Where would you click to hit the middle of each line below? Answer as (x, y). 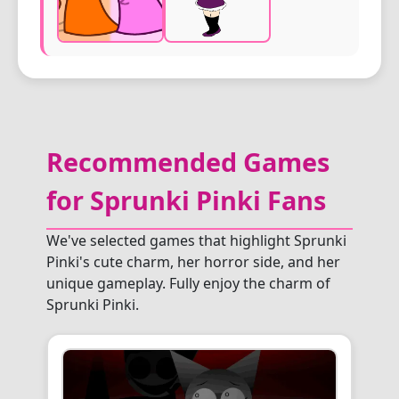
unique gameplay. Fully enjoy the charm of (188, 283)
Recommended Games (188, 162)
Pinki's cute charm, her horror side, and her (193, 262)
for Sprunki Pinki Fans (186, 200)
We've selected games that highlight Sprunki (196, 240)
